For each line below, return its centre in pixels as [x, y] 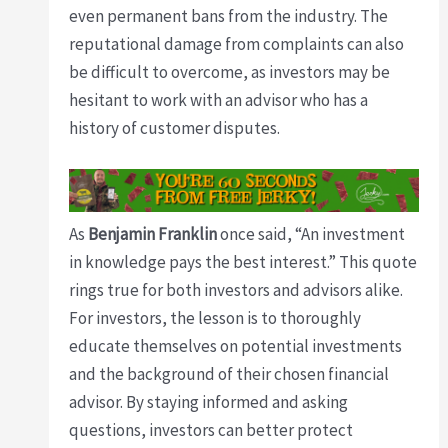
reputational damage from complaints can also [237, 43]
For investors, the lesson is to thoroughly [215, 318]
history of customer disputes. [175, 127]
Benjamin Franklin [153, 234]
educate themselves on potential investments [236, 346]
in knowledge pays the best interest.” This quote [243, 262]
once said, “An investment [311, 234]
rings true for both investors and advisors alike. [236, 290]
